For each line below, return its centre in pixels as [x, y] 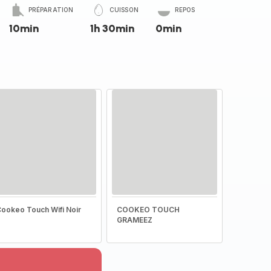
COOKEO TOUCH [148, 210]
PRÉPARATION [51, 10]
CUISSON [124, 10]
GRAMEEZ [134, 220]
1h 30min [113, 28]
